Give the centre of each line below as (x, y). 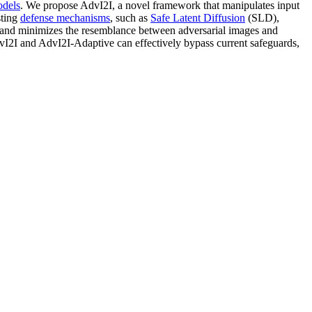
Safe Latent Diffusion (198, 17)
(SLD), (262, 17)
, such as (130, 17)
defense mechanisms (65, 17)
